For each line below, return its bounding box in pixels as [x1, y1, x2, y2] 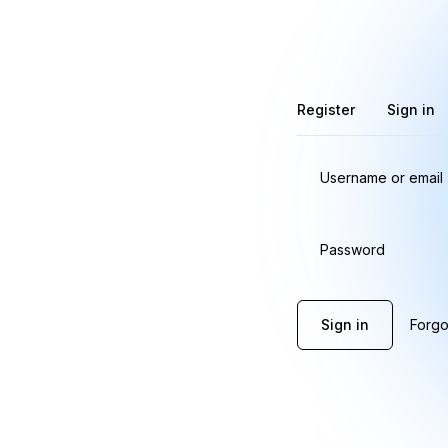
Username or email [319, 169, 443, 186]
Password [319, 241, 385, 259]
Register [296, 101, 355, 118]
